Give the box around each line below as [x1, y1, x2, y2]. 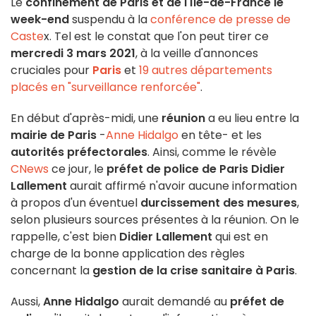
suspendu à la [69, 11, 150, 28]
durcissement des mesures [140, 195, 297, 212]
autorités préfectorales [11, 144, 147, 161]
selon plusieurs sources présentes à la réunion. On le [11, 212, 299, 229]
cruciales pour [11, 62, 92, 79]
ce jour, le [49, 161, 107, 178]
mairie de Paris [11, 127, 97, 144]
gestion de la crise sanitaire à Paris [92, 262, 295, 279]
